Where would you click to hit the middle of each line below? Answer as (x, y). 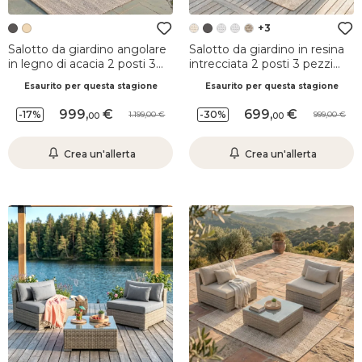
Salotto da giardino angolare (87, 49)
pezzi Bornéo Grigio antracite (90, 78)
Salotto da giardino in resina (267, 49)
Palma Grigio (225, 78)
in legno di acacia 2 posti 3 (82, 64)
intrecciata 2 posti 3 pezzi (261, 64)
